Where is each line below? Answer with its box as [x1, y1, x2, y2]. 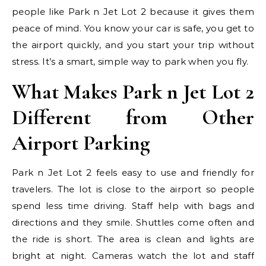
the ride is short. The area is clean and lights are [12, 233, 254, 245]
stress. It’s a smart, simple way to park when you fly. [12, 56, 249, 67]
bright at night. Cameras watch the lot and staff [12, 250, 254, 261]
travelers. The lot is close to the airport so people [12, 183, 254, 195]
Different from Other [12, 104, 254, 130]
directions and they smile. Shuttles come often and [12, 217, 254, 228]
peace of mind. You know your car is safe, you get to [12, 23, 254, 34]
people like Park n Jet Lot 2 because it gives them [12, 6, 254, 17]
